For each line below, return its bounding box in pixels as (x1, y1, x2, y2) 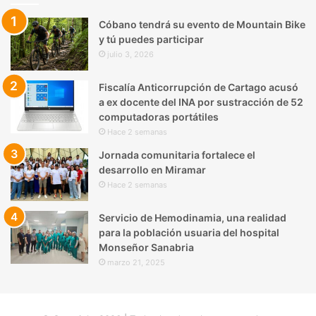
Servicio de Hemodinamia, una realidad (99, 212, 286, 224)
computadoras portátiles (99, 111, 219, 123)
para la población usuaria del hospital (99, 226, 279, 239)
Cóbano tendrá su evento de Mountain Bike (99, 18, 305, 31)
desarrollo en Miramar (99, 164, 206, 176)
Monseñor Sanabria (99, 241, 194, 254)
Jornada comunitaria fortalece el (99, 149, 255, 162)
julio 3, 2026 (107, 49, 154, 60)
